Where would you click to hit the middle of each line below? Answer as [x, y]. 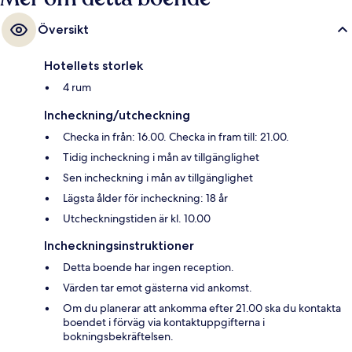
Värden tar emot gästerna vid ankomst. [158, 288]
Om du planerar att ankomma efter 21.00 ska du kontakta [202, 308]
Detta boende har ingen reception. [148, 268]
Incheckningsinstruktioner [119, 246]
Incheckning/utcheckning [117, 115]
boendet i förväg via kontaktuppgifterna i [164, 323]
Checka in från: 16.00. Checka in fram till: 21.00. [176, 137]
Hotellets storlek [93, 66]
